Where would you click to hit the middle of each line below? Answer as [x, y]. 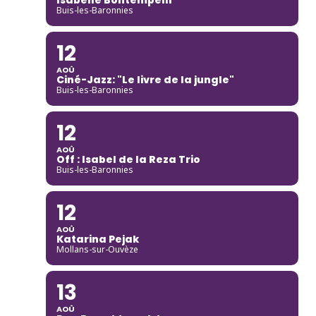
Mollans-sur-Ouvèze [97, 249]
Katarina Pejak [97, 239]
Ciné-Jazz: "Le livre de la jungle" [145, 79]
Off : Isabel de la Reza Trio [128, 159]
